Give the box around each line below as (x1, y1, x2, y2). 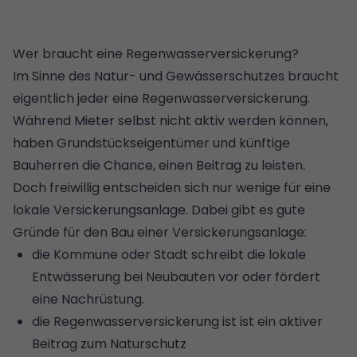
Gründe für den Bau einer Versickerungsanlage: (13, 222, 307, 241)
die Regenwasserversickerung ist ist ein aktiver (32, 312, 323, 331)
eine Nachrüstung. (32, 289, 144, 308)
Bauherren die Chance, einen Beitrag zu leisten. (13, 155, 305, 175)
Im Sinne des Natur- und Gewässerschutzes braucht (13, 66, 339, 85)
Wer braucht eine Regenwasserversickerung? (13, 44, 299, 63)
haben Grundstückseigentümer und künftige (13, 133, 290, 152)
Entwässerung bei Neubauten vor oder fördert (32, 267, 320, 286)
